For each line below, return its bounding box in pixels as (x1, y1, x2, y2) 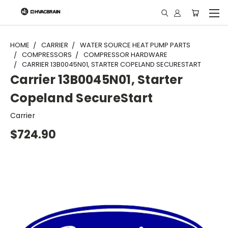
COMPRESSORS (22, 50, 72, 60)
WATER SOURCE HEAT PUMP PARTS (80, 40, 190, 50)
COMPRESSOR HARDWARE (83, 50, 167, 60)
